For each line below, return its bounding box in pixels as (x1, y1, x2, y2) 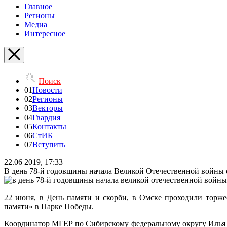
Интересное (24, 29, 65, 38)
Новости (32, 86, 62, 94)
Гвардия (32, 113, 60, 122)
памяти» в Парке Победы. (4, 202, 94, 211)
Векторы (32, 104, 63, 112)
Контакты (32, 122, 66, 131)
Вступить (32, 140, 65, 149)
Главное (24, 2, 52, 11)
